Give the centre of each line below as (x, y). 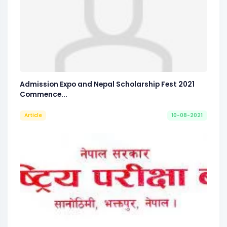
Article (33, 115)
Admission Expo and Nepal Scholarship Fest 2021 (107, 84)
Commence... (44, 94)
